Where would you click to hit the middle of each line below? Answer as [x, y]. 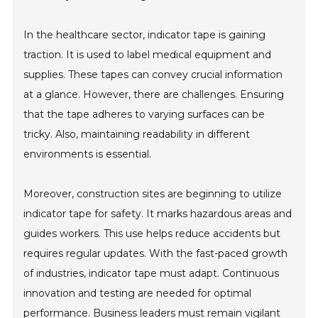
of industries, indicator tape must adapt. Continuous [152, 274]
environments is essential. [88, 154]
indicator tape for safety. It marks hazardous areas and [158, 214]
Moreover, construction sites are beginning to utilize [153, 194]
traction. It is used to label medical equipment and [148, 55]
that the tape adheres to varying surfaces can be [144, 115]
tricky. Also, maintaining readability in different [137, 135]
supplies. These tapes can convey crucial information [153, 75]
